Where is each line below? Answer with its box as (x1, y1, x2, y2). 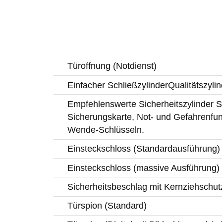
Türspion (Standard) (67, 201, 147, 211)
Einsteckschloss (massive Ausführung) (67, 163, 220, 173)
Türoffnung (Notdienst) (67, 61, 157, 71)
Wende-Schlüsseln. (67, 125, 144, 135)
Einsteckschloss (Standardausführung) (67, 144, 220, 154)
